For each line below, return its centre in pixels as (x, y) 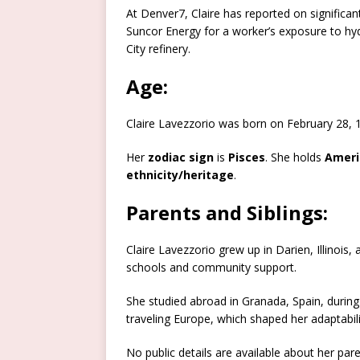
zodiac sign (181, 157)
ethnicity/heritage (180, 175)
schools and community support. (211, 268)
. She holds (295, 157)
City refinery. (158, 49)
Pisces (247, 157)
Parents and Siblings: (227, 213)
